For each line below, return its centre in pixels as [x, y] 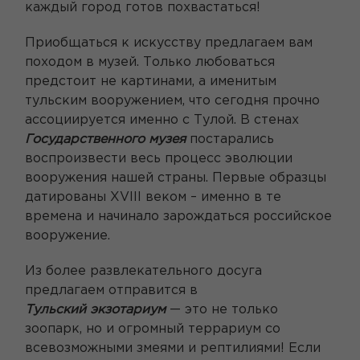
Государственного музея [105, 139]
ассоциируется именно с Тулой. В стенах [162, 120]
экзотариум [128, 309]
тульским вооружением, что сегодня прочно [172, 100]
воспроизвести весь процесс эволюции [159, 158]
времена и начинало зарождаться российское [178, 216]
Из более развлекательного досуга [143, 271]
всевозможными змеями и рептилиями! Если [173, 348]
